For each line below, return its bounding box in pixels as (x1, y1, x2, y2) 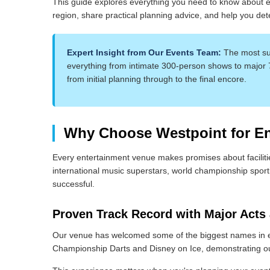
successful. (52, 179, 95, 189)
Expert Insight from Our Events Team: (67, 48, 222, 57)
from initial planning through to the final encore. (67, 74, 247, 84)
